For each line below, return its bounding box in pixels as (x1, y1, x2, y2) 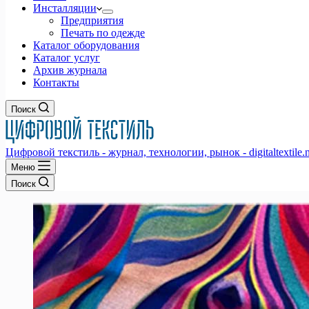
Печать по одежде (61, 27, 145, 39)
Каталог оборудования (33, 39, 139, 51)
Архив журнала (33, 64, 107, 76)
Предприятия (61, 14, 123, 26)
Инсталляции (33, 2, 97, 14)
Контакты (33, 77, 79, 88)
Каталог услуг (33, 52, 100, 63)
